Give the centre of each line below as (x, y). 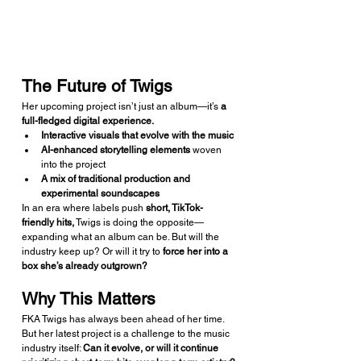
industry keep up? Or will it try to (92, 252)
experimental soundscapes (100, 194)
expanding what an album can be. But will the (122, 237)
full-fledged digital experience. (88, 121)
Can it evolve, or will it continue (152, 349)
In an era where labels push (84, 208)
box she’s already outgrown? (85, 266)
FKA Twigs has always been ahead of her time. (124, 320)
